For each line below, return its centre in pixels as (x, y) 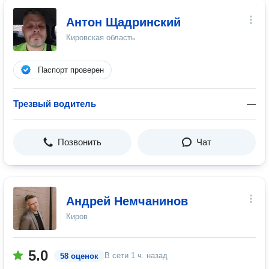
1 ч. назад (149, 255)
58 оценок (79, 256)
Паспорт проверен (71, 70)
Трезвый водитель (55, 104)
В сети (118, 255)
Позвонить (80, 142)
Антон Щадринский (123, 22)
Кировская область (101, 38)
